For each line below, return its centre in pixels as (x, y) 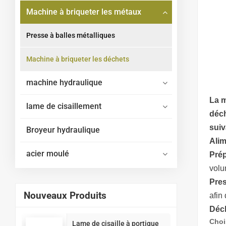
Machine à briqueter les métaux (83, 12)
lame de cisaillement (64, 106)
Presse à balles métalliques (70, 35)
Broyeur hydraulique (63, 130)
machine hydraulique (64, 82)
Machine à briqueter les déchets (77, 59)
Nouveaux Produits (65, 195)
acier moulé (47, 153)
